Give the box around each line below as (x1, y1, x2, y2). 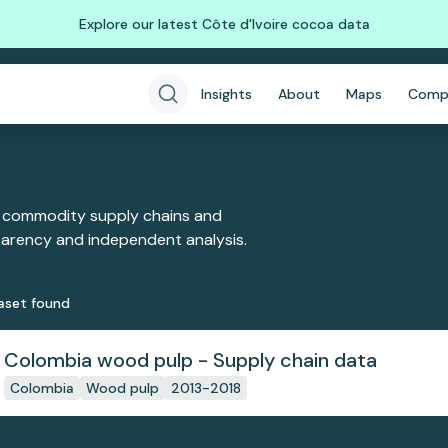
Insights (201, 85, 252, 103)
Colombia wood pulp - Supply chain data (3, 347, 377, 373)
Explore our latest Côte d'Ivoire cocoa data (78, 14, 370, 33)
